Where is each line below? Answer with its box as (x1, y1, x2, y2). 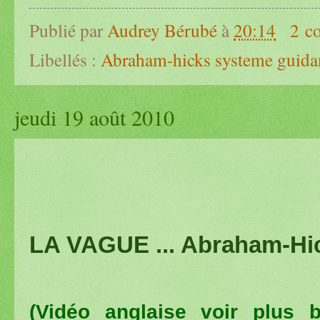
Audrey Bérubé (107, 17, 217, 42)
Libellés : (29, 46, 101, 71)
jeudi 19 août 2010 (14, 102, 174, 132)
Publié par (29, 17, 107, 42)
